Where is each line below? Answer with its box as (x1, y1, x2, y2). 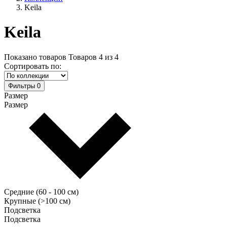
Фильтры (8, 82, 35, 90)
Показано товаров (4, 52, 66, 61)
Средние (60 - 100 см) (4, 187, 79, 196)
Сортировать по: (4, 61, 61, 70)
